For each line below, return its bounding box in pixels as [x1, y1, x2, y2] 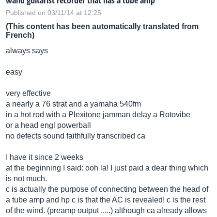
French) [6, 31, 34, 39]
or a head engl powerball [6, 121, 91, 129]
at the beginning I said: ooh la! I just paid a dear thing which [6, 164, 208, 172]
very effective [6, 89, 51, 97]
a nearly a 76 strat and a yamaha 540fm [6, 100, 141, 108]
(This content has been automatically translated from [6, 22, 199, 31]
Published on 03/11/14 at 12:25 [6, 9, 101, 16]
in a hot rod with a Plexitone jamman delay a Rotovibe [6, 110, 190, 119]
